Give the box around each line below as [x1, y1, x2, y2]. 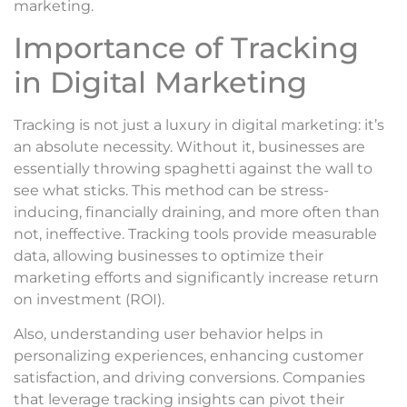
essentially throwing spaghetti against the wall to [14, 159, 372, 177]
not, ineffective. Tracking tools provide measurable [14, 224, 377, 243]
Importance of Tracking [14, 29, 359, 65]
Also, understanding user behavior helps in [14, 325, 323, 343]
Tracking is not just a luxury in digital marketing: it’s [14, 115, 384, 134]
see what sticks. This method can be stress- [14, 181, 329, 199]
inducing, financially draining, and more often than [14, 203, 380, 221]
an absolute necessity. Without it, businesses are [14, 137, 365, 155]
